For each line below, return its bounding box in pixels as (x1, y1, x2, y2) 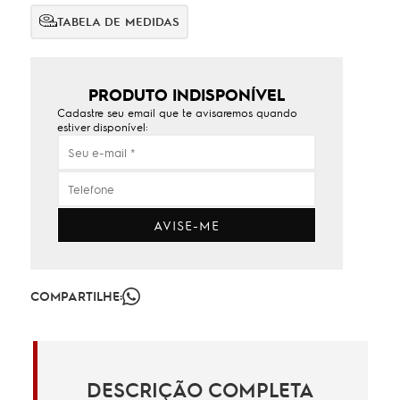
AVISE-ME (154, 217, 221, 233)
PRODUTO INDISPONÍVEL (88, 84, 286, 105)
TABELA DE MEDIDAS (57, 13, 180, 29)
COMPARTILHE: (30, 287, 123, 304)
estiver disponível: (57, 120, 149, 134)
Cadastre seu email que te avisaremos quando (57, 105, 298, 120)
